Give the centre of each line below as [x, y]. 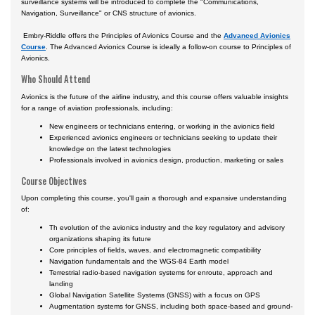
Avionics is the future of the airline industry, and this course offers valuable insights [155, 96]
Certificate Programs [66, 7]
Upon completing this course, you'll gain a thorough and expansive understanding [154, 198]
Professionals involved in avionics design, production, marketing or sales [167, 160]
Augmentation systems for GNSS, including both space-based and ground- [171, 307]
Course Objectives [54, 181]
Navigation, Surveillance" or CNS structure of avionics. [109, 13]
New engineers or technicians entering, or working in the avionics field [162, 126]
